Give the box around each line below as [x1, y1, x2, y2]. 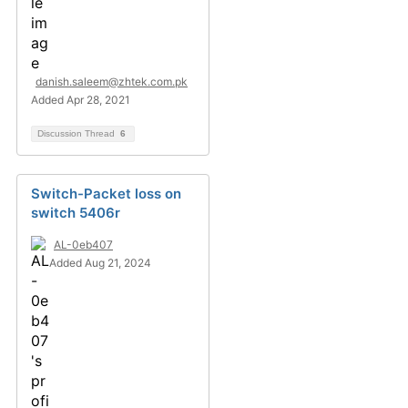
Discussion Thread [37, 128, 117, 138]
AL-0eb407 [54, 238, 113, 251]
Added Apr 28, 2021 [31, 93, 130, 107]
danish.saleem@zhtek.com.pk [36, 75, 188, 88]
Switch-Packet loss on [31, 185, 181, 202]
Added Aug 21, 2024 [49, 256, 151, 270]
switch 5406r [31, 204, 120, 221]
